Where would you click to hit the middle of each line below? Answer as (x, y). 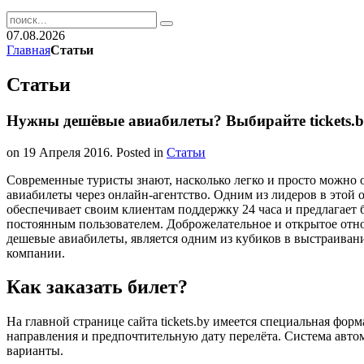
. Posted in (138, 152)
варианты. (35, 351)
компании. (36, 253)
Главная (28, 50)
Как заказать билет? (97, 287)
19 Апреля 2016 (66, 152)
